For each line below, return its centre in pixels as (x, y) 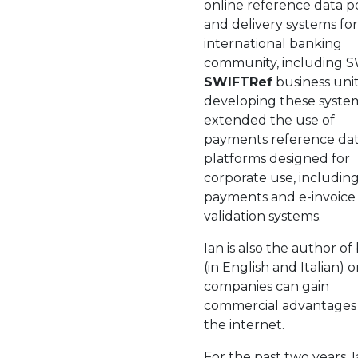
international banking (273, 44)
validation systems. (263, 216)
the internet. (244, 325)
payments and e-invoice (280, 197)
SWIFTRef (238, 82)
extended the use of (269, 120)
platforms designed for (277, 159)
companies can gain (267, 286)
